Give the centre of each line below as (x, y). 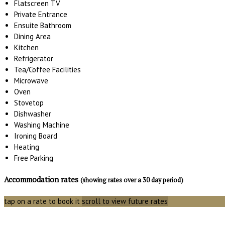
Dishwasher (33, 114)
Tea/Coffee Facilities (47, 70)
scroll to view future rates (125, 201)
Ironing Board (36, 136)
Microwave (31, 81)
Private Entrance (41, 15)
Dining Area (32, 37)
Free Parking (34, 158)
